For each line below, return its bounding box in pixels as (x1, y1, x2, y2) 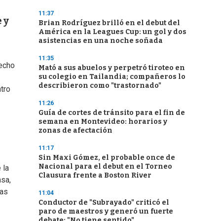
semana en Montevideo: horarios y (38, 117, 167, 126)
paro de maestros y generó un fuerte (38, 207, 173, 216)
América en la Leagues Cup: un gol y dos (38, 28, 186, 36)
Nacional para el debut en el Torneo (38, 162, 172, 171)
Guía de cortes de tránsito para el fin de (38, 109, 185, 117)
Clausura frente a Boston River (38, 171, 151, 180)
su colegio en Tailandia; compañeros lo (38, 73, 185, 81)
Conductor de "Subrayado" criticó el (38, 198, 169, 207)
